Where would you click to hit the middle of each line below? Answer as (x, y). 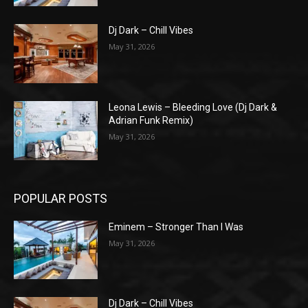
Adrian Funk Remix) (151, 121)
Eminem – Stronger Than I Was (176, 227)
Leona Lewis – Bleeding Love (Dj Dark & (193, 108)
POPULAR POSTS (60, 198)
